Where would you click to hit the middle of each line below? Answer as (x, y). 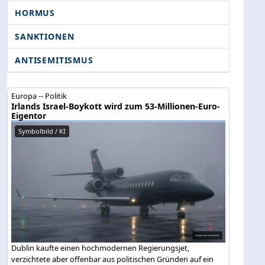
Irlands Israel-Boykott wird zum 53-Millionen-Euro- (116, 106)
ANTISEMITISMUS (54, 60)
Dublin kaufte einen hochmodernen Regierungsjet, (101, 248)
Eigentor (29, 116)
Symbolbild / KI (42, 131)
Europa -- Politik (39, 96)
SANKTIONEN (45, 37)
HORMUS (35, 13)
